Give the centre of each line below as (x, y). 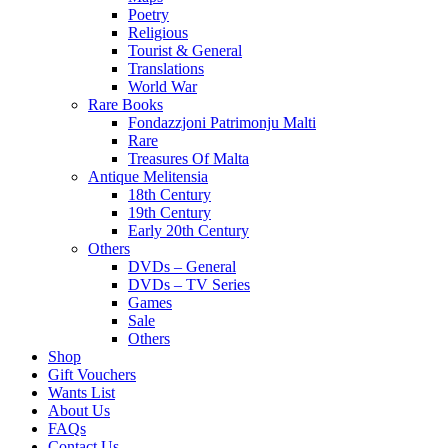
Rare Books (125, 104)
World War (162, 86)
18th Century (169, 194)
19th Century (169, 212)
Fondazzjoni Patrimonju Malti (222, 122)
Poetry (148, 14)
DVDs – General (182, 266)
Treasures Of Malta (188, 158)
